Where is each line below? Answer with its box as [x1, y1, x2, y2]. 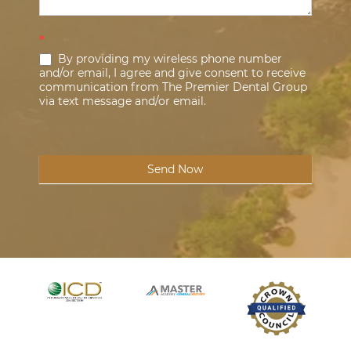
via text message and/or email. [39, 93, 206, 108]
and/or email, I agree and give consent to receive [39, 65, 306, 80]
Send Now [147, 161, 204, 176]
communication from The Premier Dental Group [39, 79, 307, 94]
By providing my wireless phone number [55, 51, 282, 66]
